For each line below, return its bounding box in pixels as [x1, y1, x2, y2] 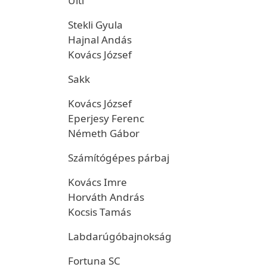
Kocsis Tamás [68, 205, 131, 219]
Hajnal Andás [68, 33, 132, 46]
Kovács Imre [68, 175, 127, 189]
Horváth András [68, 190, 144, 204]
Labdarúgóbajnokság [68, 229, 172, 243]
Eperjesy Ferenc [68, 111, 144, 125]
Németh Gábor [68, 126, 139, 140]
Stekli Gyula [68, 18, 123, 32]
